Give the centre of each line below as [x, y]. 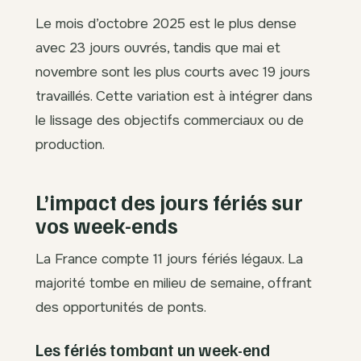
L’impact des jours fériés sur [169, 202]
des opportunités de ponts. [121, 307]
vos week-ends [107, 226]
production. [70, 145]
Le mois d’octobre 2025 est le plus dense [166, 24]
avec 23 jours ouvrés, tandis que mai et [158, 48]
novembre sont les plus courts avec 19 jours [173, 72]
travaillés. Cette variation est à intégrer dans [174, 96]
